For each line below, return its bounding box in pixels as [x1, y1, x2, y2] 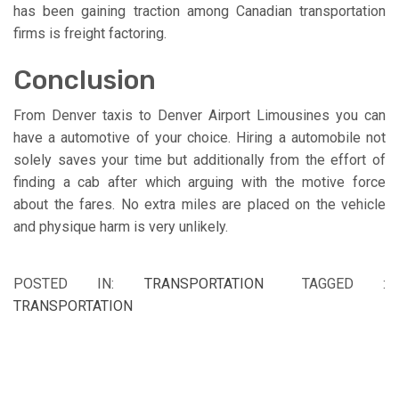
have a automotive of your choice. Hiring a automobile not [13, 128, 386, 146]
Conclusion [13, 63, 156, 96]
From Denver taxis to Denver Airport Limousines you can [13, 106, 386, 124]
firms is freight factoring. [13, 24, 167, 42]
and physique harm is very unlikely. [13, 217, 228, 235]
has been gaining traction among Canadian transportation [13, 2, 386, 20]
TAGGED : [301, 274, 386, 292]
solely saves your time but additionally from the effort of [13, 151, 386, 168]
